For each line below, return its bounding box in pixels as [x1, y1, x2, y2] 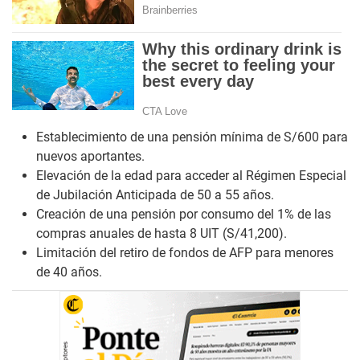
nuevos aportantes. [36, 149, 145, 165]
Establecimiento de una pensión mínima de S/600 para [36, 129, 348, 145]
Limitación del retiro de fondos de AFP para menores [36, 245, 333, 261]
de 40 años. [36, 264, 102, 280]
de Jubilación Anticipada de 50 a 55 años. [36, 187, 274, 203]
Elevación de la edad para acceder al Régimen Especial [36, 168, 346, 184]
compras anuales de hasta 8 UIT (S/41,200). [36, 226, 287, 242]
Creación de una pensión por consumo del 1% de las [36, 207, 331, 223]
